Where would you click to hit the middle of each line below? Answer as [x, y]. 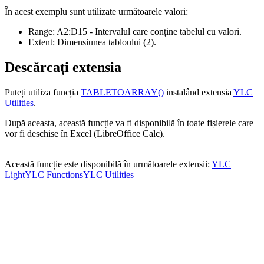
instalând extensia [199, 93]
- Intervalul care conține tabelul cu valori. [164, 32]
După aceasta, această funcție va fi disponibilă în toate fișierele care [129, 123]
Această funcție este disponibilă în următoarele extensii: [108, 164]
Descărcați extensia [63, 67]
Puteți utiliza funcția [43, 93]
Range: [42, 32]
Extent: [42, 42]
